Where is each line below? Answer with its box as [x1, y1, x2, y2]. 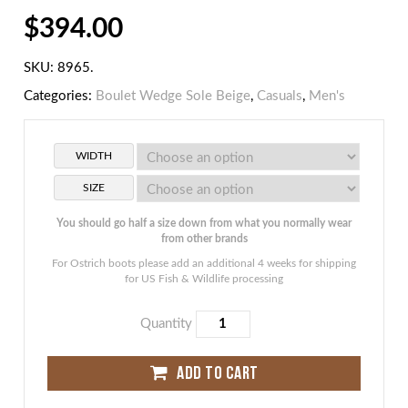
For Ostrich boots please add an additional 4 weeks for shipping [52, 258, 356, 270]
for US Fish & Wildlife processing [125, 273, 283, 285]
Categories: [24, 89, 97, 104]
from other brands [160, 233, 248, 245]
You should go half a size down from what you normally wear [56, 218, 352, 229]
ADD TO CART [177, 362, 259, 385]
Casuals [257, 89, 303, 104]
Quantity [139, 316, 192, 331]
